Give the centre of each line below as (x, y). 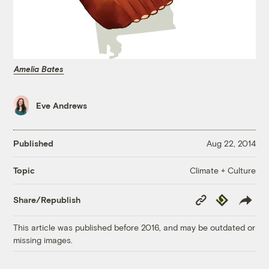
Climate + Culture (222, 170)
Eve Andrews (62, 106)
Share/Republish (47, 200)
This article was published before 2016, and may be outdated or (134, 227)
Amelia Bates (39, 69)
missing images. (43, 240)
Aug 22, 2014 (231, 144)
